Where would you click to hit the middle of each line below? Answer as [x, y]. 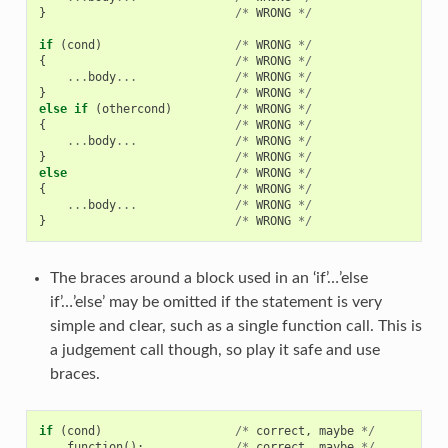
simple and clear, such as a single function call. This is [235, 325]
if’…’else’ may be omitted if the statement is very [215, 301]
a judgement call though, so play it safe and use [214, 349]
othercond [133, 108]
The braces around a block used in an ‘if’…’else [208, 277]
